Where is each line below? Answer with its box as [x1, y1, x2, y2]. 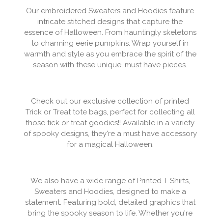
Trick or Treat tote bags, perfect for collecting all [25, 108, 195, 117]
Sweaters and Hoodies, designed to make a [34, 187, 186, 196]
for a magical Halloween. [66, 140, 154, 149]
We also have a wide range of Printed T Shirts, [30, 176, 190, 186]
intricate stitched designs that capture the [37, 17, 183, 27]
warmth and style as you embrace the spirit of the [24, 50, 196, 59]
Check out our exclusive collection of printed [31, 97, 189, 106]
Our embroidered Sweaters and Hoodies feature [26, 6, 194, 16]
